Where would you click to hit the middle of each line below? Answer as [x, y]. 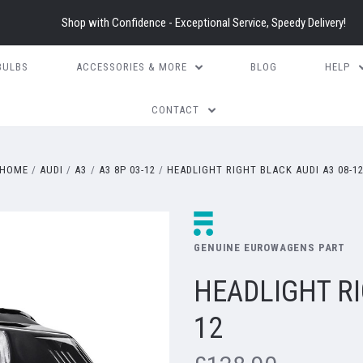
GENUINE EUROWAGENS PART [269, 248]
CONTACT [176, 110]
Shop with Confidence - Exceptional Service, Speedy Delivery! [203, 23]
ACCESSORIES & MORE [131, 67]
